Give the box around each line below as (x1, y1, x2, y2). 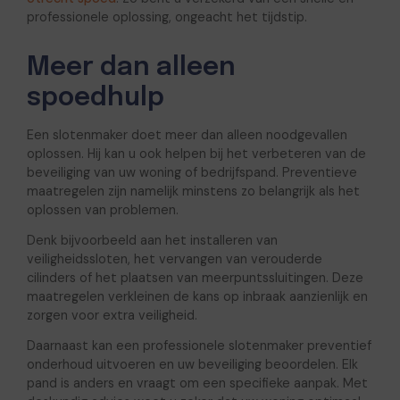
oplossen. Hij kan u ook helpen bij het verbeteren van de (26, 146, 366, 162)
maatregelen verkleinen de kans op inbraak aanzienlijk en (26, 288, 368, 305)
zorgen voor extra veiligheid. (26, 307, 197, 324)
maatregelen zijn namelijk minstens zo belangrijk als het (26, 183, 360, 200)
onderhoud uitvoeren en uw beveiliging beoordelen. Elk (26, 356, 358, 373)
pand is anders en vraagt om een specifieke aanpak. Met (26, 375, 368, 392)
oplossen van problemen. (26, 202, 179, 219)
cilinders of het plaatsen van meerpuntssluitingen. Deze (26, 270, 363, 287)
